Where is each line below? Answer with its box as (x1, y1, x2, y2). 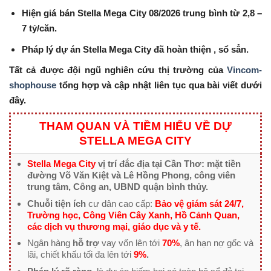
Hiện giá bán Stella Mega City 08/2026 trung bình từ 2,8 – (21, 8, 262, 18)
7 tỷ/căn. (21, 24, 57, 33)
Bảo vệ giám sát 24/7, (154, 198, 244, 209)
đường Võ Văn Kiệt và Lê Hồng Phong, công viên (27, 171, 235, 181)
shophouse (9, 80, 56, 91)
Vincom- (223, 65, 263, 76)
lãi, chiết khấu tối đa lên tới (27, 250, 131, 260)
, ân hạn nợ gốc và (179, 238, 253, 249)
